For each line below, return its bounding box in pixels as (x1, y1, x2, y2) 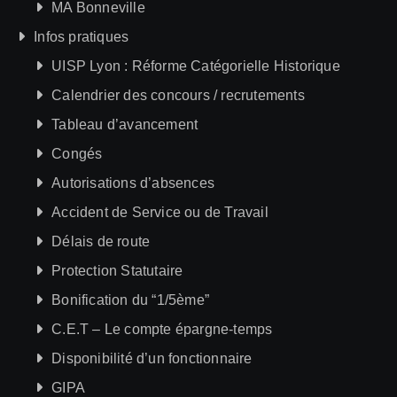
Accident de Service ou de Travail (51, 204, 269, 220)
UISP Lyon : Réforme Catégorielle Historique (51, 58, 340, 74)
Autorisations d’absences (51, 175, 215, 191)
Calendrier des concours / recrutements (51, 87, 305, 103)
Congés (51, 145, 103, 161)
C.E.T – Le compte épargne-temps (51, 321, 273, 337)
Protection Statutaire (51, 262, 183, 278)
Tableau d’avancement (51, 116, 198, 132)
